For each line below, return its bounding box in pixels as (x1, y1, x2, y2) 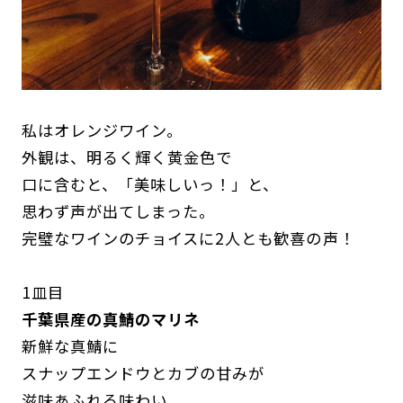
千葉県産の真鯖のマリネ (21, 308, 201, 331)
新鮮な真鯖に (21, 335, 120, 358)
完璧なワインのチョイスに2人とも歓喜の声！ (21, 227, 355, 250)
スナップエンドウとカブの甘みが (21, 362, 265, 385)
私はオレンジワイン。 (21, 119, 184, 142)
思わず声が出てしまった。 (21, 200, 216, 223)
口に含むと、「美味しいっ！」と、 (21, 173, 280, 196)
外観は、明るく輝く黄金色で (21, 146, 233, 169)
